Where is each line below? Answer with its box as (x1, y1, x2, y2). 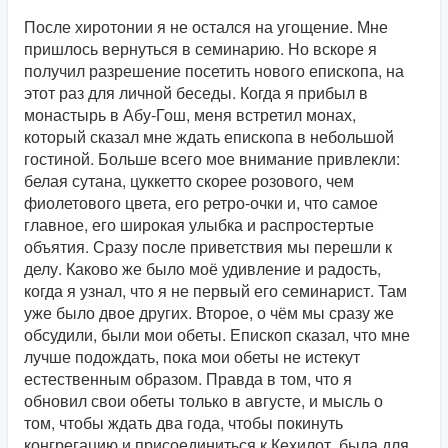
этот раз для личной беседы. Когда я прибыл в (24, 81, 368, 104)
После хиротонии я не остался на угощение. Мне (24, 15, 388, 38)
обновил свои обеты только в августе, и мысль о (24, 389, 383, 412)
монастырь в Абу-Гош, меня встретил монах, (24, 103, 356, 126)
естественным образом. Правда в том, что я (24, 367, 352, 390)
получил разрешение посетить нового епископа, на (24, 59, 404, 82)
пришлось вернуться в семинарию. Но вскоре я (24, 37, 377, 60)
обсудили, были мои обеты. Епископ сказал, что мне (24, 323, 410, 346)
